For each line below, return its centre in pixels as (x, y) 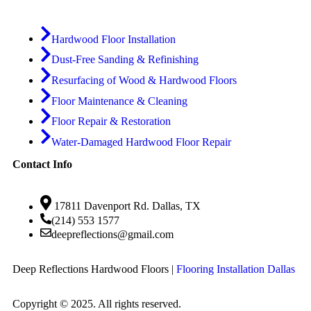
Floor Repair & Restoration (111, 121)
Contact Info (42, 165)
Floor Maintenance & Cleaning (119, 101)
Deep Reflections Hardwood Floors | (94, 269)
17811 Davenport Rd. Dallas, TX (126, 206)
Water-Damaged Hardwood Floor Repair (141, 142)
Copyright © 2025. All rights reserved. (97, 303)
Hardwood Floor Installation (114, 39)
